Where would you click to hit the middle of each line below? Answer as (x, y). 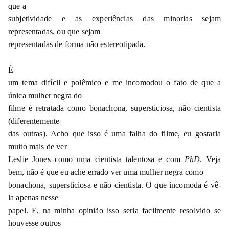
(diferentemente (34, 121)
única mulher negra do (45, 96)
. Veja (210, 159)
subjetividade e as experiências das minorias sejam (114, 19)
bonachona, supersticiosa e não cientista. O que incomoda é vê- (114, 185)
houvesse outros (35, 223)
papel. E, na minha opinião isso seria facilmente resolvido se (114, 211)
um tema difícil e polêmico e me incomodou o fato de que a (114, 83)
